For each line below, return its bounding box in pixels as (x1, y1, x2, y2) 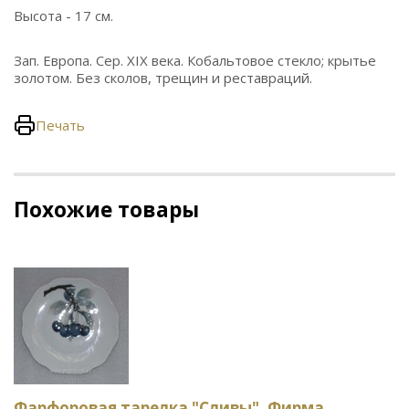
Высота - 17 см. (14, 6, 113, 25)
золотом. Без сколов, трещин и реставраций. (14, 68, 312, 87)
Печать (36, 115, 85, 134)
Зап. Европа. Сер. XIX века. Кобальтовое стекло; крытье (14, 51, 376, 69)
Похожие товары (14, 195, 199, 224)
